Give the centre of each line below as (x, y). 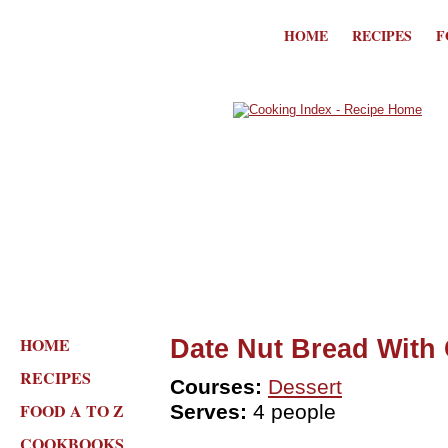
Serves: (208, 412)
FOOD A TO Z (72, 410)
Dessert (305, 387)
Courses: (216, 387)
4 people (291, 412)
